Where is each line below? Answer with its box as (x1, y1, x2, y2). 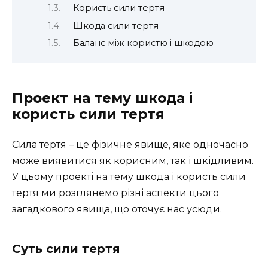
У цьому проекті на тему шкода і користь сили (12, 170, 246, 182)
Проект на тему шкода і (12, 89, 193, 106)
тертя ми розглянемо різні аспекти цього (12, 187, 219, 199)
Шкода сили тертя (72, 20, 159, 31)
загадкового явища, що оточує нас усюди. (12, 203, 222, 215)
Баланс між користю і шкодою (72, 38, 214, 49)
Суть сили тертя (12, 241, 120, 256)
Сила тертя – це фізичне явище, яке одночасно (12, 138, 248, 150)
